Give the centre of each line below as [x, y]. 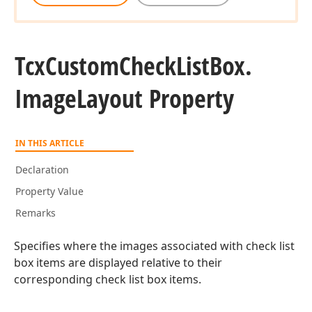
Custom [82, 66]
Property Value [49, 191]
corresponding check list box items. [108, 279]
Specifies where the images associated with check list [154, 246]
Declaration [42, 170]
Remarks [36, 213]
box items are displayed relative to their [118, 263]
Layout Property [155, 99]
